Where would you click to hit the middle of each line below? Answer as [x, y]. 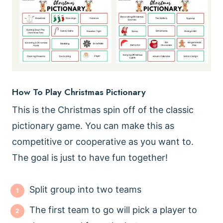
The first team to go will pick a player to [113, 210]
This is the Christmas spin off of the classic [103, 110]
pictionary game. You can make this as [93, 126]
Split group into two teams [85, 190]
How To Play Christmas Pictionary [79, 92]
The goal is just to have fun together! [90, 158]
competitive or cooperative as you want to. [103, 142]
